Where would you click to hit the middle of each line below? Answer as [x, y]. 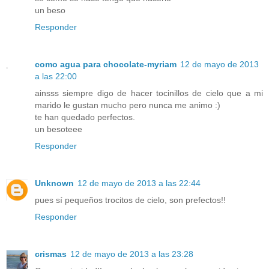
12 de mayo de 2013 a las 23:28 [132, 254]
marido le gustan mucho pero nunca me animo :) [128, 105]
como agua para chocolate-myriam [106, 65]
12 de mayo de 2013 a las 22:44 [139, 183]
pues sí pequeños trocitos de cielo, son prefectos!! [130, 200]
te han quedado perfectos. [85, 117]
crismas [51, 254]
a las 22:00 [56, 77]
